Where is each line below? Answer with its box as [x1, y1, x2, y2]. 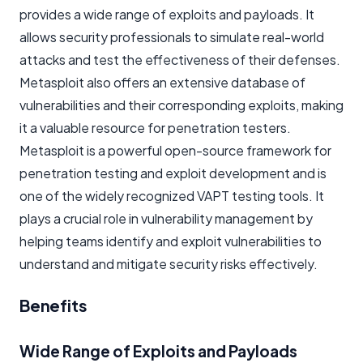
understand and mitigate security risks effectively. [19, 254, 318, 272]
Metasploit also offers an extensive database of [19, 73, 305, 91]
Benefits [19, 294, 88, 315]
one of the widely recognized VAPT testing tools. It [19, 186, 324, 204]
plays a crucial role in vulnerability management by [19, 209, 313, 227]
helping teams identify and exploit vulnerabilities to [19, 232, 322, 250]
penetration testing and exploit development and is [19, 164, 327, 181]
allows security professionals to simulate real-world [19, 28, 324, 45]
